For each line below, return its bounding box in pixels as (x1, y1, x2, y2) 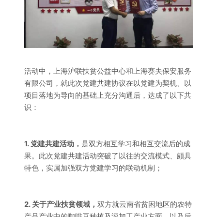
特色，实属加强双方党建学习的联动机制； (24, 163, 162, 172)
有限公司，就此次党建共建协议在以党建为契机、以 (24, 78, 191, 88)
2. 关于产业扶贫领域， (24, 200, 97, 209)
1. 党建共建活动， (24, 139, 81, 148)
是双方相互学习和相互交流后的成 (81, 139, 190, 148)
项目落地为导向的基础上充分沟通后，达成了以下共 (24, 91, 191, 100)
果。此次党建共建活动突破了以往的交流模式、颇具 (24, 151, 191, 160)
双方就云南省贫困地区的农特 (97, 200, 192, 209)
